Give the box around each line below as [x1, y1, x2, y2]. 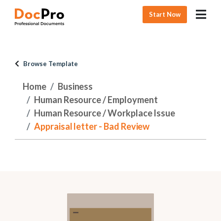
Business [57, 81, 93, 92]
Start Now [149, 10, 181, 18]
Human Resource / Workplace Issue [34, 108, 176, 118]
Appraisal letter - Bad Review [34, 121, 150, 132]
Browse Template [23, 60, 78, 68]
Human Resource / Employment [34, 94, 158, 105]
